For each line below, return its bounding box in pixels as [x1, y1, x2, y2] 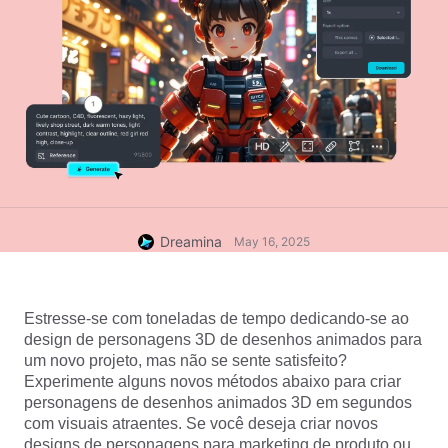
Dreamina [160, 233, 222, 250]
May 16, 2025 [234, 234, 310, 249]
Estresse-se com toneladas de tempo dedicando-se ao [24, 310, 409, 327]
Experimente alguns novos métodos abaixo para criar [24, 373, 401, 390]
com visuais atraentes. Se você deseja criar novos [24, 415, 378, 432]
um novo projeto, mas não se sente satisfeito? [24, 352, 347, 369]
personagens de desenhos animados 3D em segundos [24, 394, 412, 411]
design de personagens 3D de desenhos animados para [24, 331, 422, 348]
